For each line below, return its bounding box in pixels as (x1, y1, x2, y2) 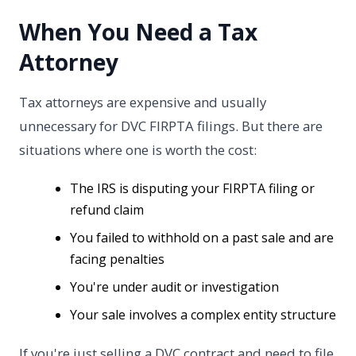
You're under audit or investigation (70, 278, 279, 296)
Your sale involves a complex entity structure (70, 306, 336, 324)
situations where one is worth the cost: (19, 141, 257, 160)
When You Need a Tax (19, 17, 257, 48)
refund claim (70, 201, 144, 219)
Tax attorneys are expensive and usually (19, 93, 266, 112)
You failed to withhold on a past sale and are (70, 229, 334, 247)
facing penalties (70, 250, 164, 269)
